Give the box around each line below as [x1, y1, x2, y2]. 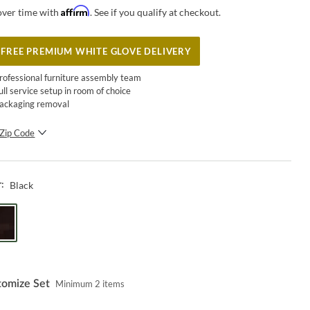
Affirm [61, 4, 91, 17]
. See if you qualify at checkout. [90, 6, 221, 18]
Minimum [55, 278, 95, 290]
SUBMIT [73, 156, 115, 166]
